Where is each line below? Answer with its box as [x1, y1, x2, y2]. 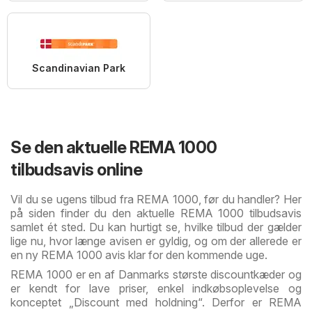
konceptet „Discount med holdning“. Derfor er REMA [10, 295, 302, 310]
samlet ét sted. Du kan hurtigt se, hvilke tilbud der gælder [10, 220, 302, 235]
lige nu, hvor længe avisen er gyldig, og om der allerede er [10, 234, 302, 249]
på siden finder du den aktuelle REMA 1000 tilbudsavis [10, 206, 302, 221]
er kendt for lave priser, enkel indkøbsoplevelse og [10, 281, 302, 296]
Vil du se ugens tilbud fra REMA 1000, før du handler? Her [10, 192, 302, 207]
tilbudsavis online [10, 159, 142, 180]
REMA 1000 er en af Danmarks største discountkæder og [10, 267, 302, 282]
